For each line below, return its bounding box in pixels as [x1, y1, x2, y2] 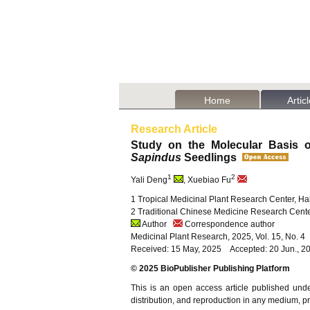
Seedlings [181, 152, 242, 163]
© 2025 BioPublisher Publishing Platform [131, 264, 290, 273]
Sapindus [131, 152, 181, 163]
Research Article [131, 123, 217, 135]
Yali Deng [131, 175, 167, 185]
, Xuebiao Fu [183, 175, 231, 185]
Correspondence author [183, 219, 275, 229]
